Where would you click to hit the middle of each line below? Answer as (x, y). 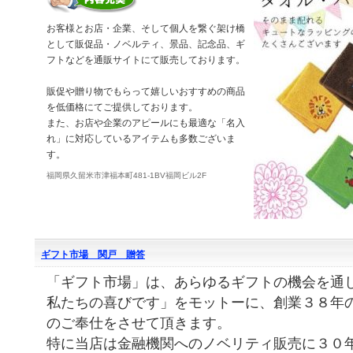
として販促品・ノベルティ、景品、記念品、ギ (146, 44)
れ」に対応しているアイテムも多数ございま (141, 139)
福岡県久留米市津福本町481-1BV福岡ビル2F (126, 175)
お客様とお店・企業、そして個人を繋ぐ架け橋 (146, 28)
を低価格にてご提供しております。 (122, 107)
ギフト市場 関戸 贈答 (93, 255)
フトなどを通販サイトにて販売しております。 (146, 60)
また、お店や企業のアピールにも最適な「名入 (146, 123)
